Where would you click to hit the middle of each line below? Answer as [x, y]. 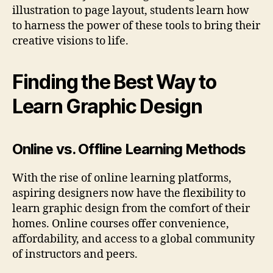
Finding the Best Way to [114, 82]
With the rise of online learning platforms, [122, 179]
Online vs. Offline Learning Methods [129, 149]
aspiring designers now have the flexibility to [129, 194]
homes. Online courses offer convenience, [121, 224]
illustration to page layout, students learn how [131, 11]
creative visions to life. [70, 41]
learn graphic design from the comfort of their [131, 209]
